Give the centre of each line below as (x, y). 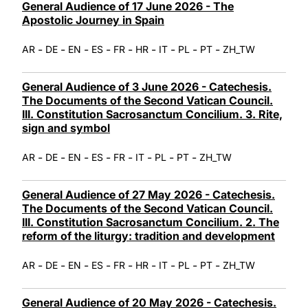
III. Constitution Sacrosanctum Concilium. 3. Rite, (152, 114)
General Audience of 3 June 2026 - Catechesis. (147, 86)
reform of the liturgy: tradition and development (148, 235)
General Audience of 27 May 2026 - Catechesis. (148, 194)
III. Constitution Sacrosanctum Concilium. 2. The (151, 222)
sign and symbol (66, 128)
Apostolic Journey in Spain (93, 20)
